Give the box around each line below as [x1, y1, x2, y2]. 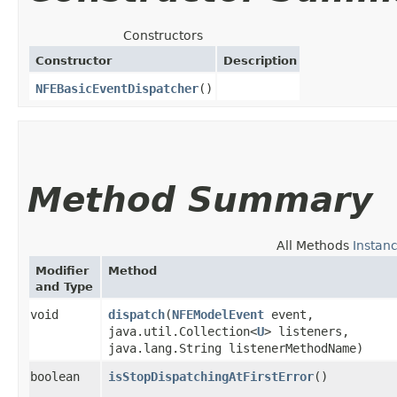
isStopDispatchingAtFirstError [108, 369, 314, 384]
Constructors [122, 27, 203, 43]
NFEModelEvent [172, 307, 264, 322]
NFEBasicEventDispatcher [35, 81, 198, 96]
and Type [35, 279, 93, 293]
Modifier [35, 263, 89, 277]
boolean [30, 369, 80, 384]
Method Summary [27, 179, 372, 220]
